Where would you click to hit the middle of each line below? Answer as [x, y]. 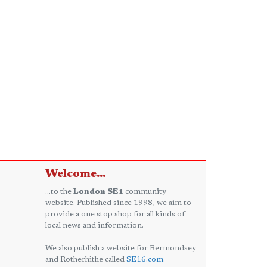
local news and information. [94, 226]
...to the [59, 192]
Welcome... [75, 174]
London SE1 [98, 192]
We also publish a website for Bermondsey [121, 248]
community [145, 192]
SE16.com [145, 260]
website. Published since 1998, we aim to [118, 203]
